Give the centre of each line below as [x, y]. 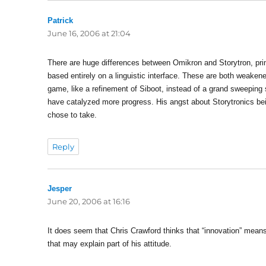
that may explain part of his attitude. [110, 244]
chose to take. [72, 115]
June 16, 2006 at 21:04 [89, 33]
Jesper [60, 189]
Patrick [61, 20]
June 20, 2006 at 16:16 [89, 202]
